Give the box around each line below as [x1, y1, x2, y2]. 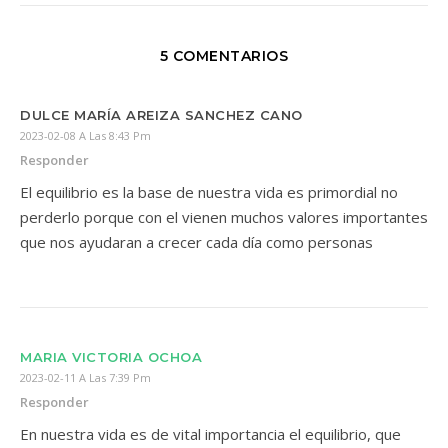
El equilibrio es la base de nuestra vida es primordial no [20, 181, 398, 202]
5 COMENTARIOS [159, 46, 289, 65]
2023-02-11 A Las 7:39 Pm [20, 369, 151, 385]
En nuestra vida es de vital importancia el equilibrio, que [20, 423, 401, 444]
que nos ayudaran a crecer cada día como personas [20, 231, 373, 252]
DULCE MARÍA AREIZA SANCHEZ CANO [20, 106, 303, 123]
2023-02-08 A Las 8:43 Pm [20, 127, 151, 143]
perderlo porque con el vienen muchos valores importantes [20, 206, 428, 227]
